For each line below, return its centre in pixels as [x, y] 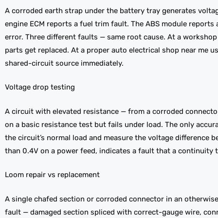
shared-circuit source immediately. [64, 63]
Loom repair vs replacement [52, 175]
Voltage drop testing [40, 87]
